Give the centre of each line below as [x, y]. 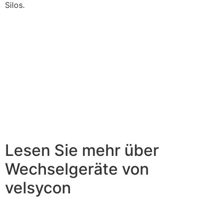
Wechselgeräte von [77, 169]
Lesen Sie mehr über [82, 150]
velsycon [38, 187]
